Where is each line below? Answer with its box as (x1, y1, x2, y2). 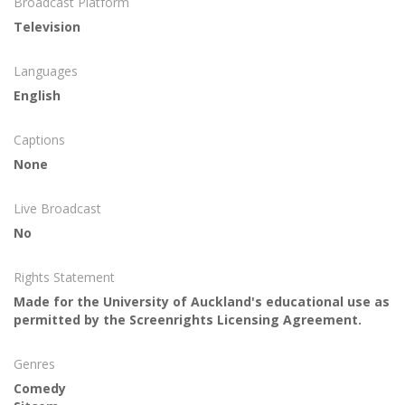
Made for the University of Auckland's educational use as (14, 293, 390, 311)
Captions (14, 131, 65, 149)
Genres (14, 355, 55, 373)
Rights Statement (14, 268, 115, 287)
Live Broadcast (14, 200, 101, 218)
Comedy (14, 380, 66, 398)
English (14, 87, 61, 105)
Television (14, 18, 80, 36)
